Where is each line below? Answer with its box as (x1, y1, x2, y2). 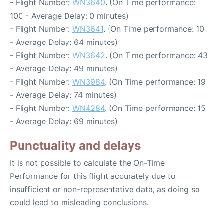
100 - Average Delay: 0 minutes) (10, 11, 129, 21)
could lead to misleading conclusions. (10, 197, 149, 208)
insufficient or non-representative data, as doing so (10, 184, 200, 195)
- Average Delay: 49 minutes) (10, 64, 118, 74)
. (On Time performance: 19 (105, 77, 206, 87)
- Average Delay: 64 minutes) (10, 37, 118, 47)
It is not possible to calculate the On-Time (10, 158, 165, 168)
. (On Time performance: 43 (105, 50, 208, 61)
